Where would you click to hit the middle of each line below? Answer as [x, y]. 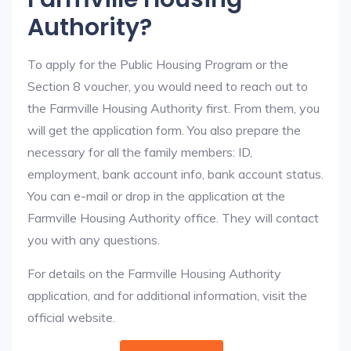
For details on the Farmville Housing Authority [154, 273]
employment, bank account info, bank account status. [175, 174]
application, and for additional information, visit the [167, 295]
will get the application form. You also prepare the [164, 130]
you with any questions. [94, 240]
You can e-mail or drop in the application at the [156, 196]
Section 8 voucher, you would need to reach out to [168, 86]
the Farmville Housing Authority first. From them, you [174, 108]
